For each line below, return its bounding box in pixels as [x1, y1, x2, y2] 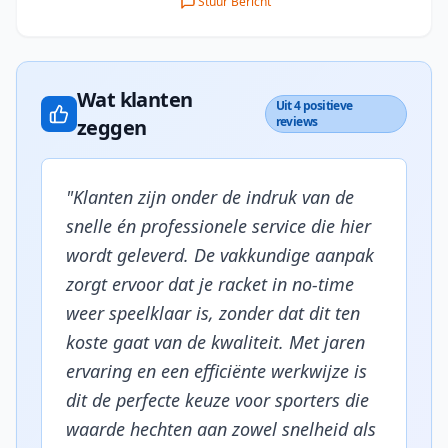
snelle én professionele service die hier [66, 214, 371, 238]
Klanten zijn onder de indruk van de [73, 185, 354, 209]
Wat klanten [77, 86, 193, 113]
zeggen [77, 114, 147, 141]
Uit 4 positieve [275, 97, 353, 114]
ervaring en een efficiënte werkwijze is [66, 359, 367, 383]
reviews [275, 113, 318, 130]
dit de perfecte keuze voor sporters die [66, 388, 369, 412]
